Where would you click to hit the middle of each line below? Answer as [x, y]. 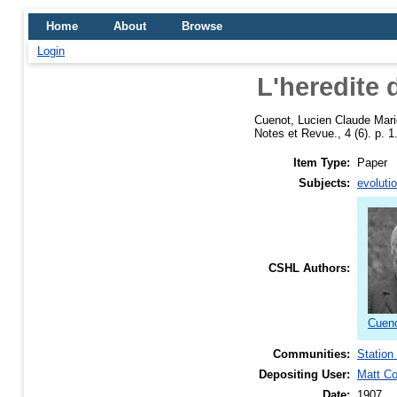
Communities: [311, 354]
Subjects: [324, 183]
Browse [202, 26]
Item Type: [322, 162]
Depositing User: [304, 374]
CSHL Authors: [309, 268]
